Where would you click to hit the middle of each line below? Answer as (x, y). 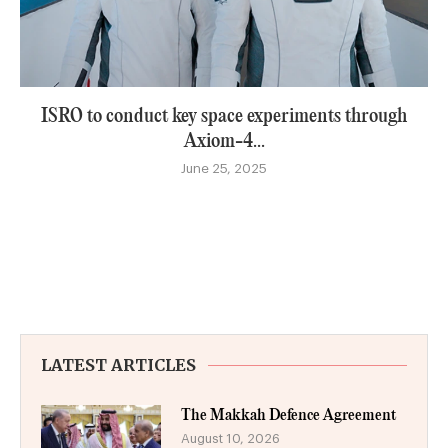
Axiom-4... (224, 141)
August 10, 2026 (230, 438)
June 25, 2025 (224, 168)
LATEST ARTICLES (118, 364)
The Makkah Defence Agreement (288, 415)
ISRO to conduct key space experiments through (224, 116)
